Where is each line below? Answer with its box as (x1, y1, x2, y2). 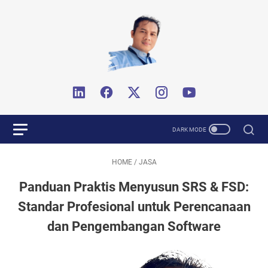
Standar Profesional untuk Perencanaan (17, 199, 251, 214)
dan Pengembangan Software (47, 219, 221, 234)
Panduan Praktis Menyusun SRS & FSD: (19, 179, 249, 194)
